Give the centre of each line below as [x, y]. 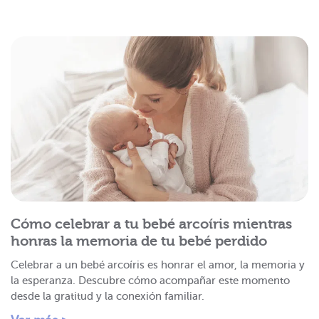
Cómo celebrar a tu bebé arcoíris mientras [151, 224]
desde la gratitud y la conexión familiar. [108, 296]
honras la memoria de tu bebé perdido [139, 241]
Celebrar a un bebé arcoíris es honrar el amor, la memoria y [158, 265]
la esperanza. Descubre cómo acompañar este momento [150, 280]
